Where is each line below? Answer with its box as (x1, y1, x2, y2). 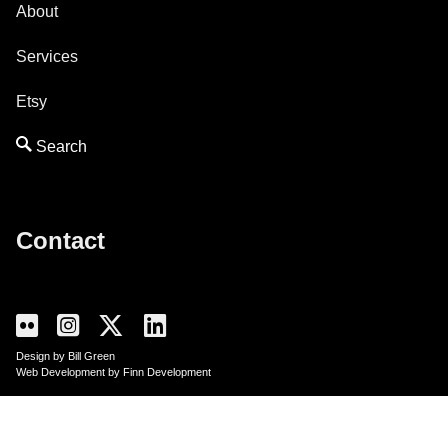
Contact (16, 226, 105, 254)
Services (16, 47, 78, 65)
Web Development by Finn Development (16, 366, 211, 379)
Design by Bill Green (16, 350, 115, 363)
